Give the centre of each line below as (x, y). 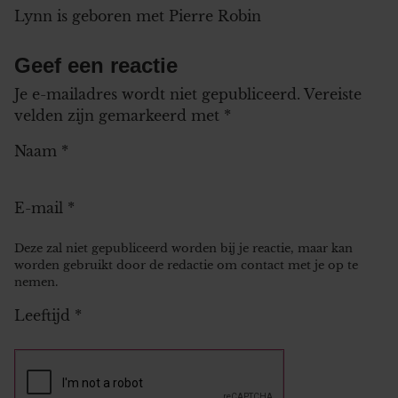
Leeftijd (44, 315)
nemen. (36, 282)
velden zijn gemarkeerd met (119, 115)
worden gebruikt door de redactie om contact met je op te (186, 265)
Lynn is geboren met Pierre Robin (138, 16)
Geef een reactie (96, 65)
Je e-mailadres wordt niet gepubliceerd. (157, 94)
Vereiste (333, 94)
